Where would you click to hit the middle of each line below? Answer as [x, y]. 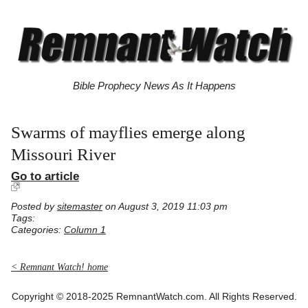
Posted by [34, 207]
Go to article [45, 176]
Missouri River [63, 155]
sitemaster [80, 207]
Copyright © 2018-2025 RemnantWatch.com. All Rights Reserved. [154, 296]
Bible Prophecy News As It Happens [154, 86]
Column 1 [85, 230]
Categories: [37, 230]
